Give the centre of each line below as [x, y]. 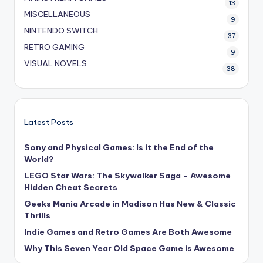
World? [39, 159]
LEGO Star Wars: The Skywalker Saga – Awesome [127, 175]
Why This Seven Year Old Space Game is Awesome [129, 248]
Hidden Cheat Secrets [71, 187]
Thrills [37, 215]
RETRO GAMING [54, 47]
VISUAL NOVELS [55, 64]
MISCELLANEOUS [57, 14]
